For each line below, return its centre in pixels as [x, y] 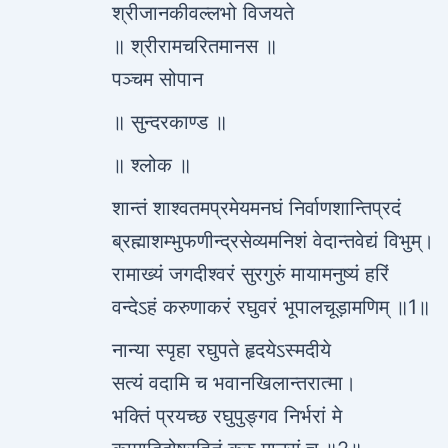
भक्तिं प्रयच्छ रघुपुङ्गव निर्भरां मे [227, 416]
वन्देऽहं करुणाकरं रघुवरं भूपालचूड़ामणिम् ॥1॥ [271, 307]
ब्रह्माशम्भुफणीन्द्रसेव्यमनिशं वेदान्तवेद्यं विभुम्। [273, 241]
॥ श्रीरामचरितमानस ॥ [194, 46]
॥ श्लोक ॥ [151, 165]
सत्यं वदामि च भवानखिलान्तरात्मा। [234, 383]
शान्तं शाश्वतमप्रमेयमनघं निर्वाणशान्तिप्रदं [256, 208]
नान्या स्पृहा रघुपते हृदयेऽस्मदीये [221, 350]
